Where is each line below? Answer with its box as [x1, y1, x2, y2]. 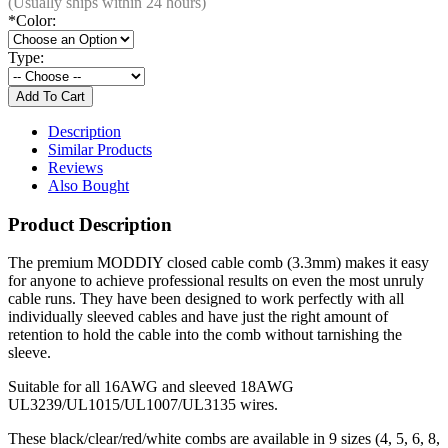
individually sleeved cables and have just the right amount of [8, 308, 388, 326]
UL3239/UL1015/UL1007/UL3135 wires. [8, 396, 278, 414]
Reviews [48, 158, 103, 176]
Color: [16, 11, 56, 29]
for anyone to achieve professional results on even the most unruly [8, 272, 424, 290]
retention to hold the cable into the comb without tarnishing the [8, 326, 402, 344]
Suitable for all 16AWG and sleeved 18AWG [8, 378, 294, 396]
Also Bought [48, 176, 129, 194]
